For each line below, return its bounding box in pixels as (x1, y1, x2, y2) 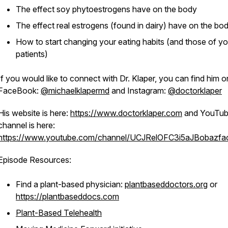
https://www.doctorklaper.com (70, 108, 182, 118)
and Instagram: (109, 85, 168, 96)
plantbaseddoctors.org (125, 179, 208, 189)
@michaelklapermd (41, 85, 109, 96)
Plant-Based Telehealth (16, 208, 102, 218)
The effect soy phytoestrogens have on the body (16, 4, 199, 14)
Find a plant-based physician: (16, 179, 125, 189)
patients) (16, 49, 50, 59)
